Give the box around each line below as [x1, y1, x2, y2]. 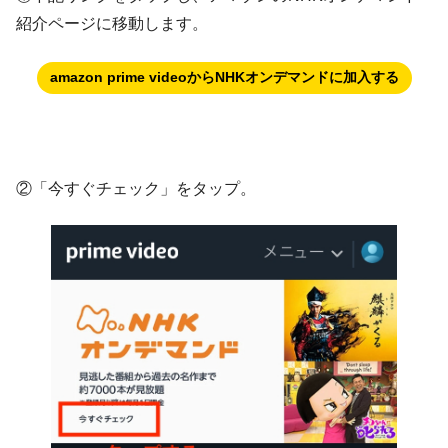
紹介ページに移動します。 [16, 14, 208, 32]
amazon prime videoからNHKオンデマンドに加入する [49, 69, 399, 86]
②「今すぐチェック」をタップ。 [16, 179, 256, 197]
